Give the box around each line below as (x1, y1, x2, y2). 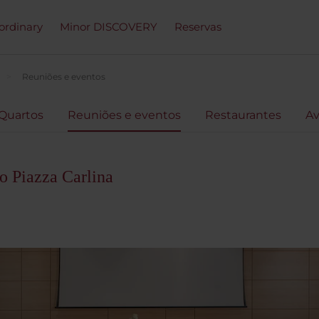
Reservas (174, 20, 221, 33)
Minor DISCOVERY (60, 20, 157, 33)
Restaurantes (205, 108, 281, 122)
